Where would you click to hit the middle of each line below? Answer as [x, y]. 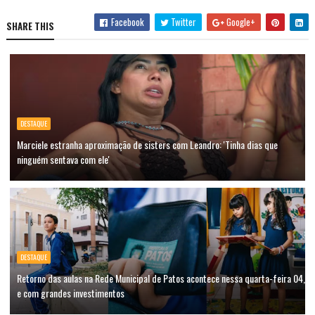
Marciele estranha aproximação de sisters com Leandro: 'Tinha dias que [147, 144]
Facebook [127, 22]
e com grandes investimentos [70, 293]
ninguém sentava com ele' [63, 159]
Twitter [183, 22]
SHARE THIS [30, 26]
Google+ [240, 22]
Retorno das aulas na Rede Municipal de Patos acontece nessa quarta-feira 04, [161, 278]
